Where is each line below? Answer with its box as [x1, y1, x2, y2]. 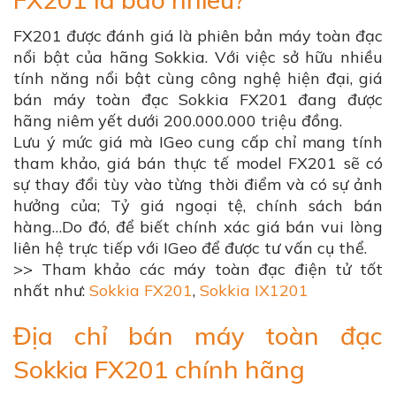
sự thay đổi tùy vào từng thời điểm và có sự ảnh [13, 174, 383, 195]
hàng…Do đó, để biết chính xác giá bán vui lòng [13, 217, 383, 238]
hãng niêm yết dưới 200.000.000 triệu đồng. [13, 110, 342, 132]
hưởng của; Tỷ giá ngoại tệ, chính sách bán [13, 195, 383, 217]
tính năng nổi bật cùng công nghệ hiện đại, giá [13, 68, 383, 89]
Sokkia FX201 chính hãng [13, 354, 305, 385]
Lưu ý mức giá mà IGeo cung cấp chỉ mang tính [13, 132, 383, 153]
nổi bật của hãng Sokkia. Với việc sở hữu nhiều [13, 47, 383, 68]
